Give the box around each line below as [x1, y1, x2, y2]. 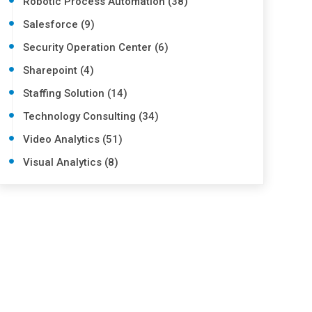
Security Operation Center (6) [23, 41, 169, 54]
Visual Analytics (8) [23, 156, 119, 169]
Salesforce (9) [23, 18, 95, 31]
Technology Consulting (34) [23, 110, 159, 123]
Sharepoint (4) [23, 64, 95, 77]
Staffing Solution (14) [23, 87, 128, 100]
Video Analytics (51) [23, 133, 123, 146]
